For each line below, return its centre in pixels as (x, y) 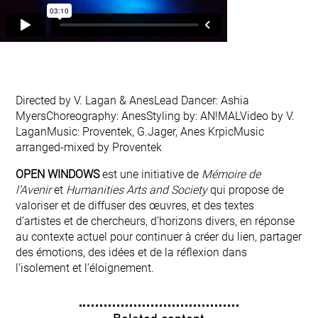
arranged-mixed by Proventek (89, 148)
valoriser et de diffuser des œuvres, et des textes (135, 206)
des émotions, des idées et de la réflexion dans (132, 253)
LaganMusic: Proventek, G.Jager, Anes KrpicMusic (140, 132)
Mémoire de (231, 175)
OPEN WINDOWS (59, 175)
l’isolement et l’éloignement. (85, 268)
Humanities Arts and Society (137, 190)
